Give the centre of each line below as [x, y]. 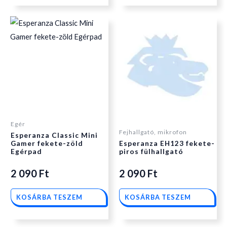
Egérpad [26, 152]
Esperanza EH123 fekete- [167, 144]
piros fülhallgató [151, 152]
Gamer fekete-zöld [47, 144]
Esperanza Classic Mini [54, 136]
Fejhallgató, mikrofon [153, 132]
